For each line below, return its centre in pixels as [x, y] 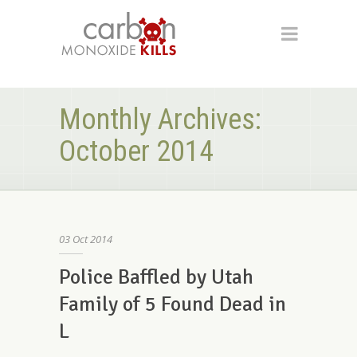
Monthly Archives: [160, 120]
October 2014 [136, 151]
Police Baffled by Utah [156, 277]
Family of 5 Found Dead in [173, 304]
